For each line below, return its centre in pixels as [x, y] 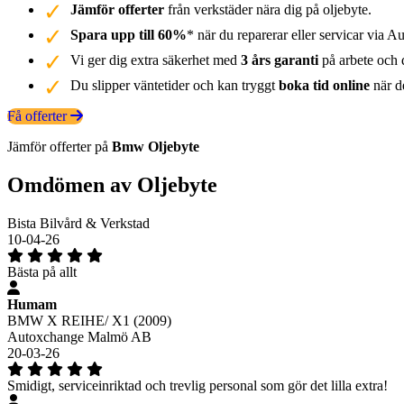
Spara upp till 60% [129, 34]
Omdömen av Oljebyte [112, 184]
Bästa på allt [42, 271]
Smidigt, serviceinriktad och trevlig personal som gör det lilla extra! [197, 385]
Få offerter [39, 115]
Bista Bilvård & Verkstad [78, 223]
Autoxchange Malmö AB [79, 336]
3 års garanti [280, 60]
